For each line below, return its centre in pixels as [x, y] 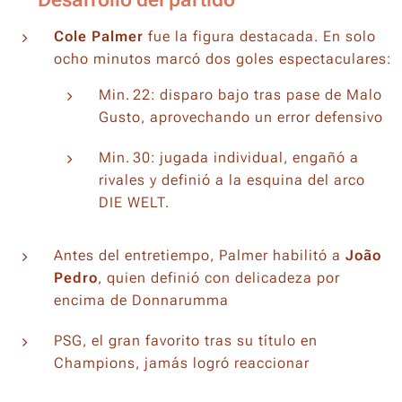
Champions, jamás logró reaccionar [182, 363]
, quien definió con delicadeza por [219, 278]
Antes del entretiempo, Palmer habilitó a [200, 255]
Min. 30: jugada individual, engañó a [229, 157]
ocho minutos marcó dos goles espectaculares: [223, 59]
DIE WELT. [134, 202]
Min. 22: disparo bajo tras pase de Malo [240, 95]
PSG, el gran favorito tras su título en [186, 341]
